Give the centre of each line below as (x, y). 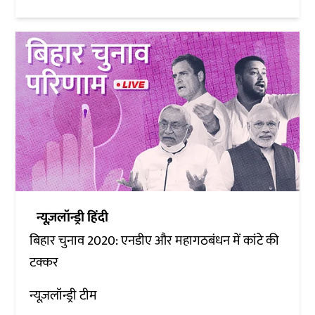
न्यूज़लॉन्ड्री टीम (64, 295)
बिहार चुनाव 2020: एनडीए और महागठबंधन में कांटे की (155, 240)
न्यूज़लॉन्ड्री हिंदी (73, 217)
